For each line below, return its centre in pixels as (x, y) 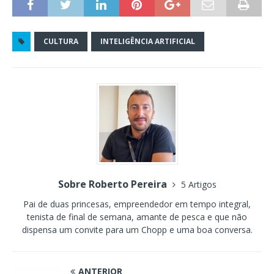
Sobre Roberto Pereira (113, 184)
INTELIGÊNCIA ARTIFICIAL (148, 41)
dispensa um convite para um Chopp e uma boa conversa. (137, 229)
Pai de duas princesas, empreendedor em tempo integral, (137, 204)
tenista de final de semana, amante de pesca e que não (137, 217)
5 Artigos (198, 184)
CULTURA (61, 41)
